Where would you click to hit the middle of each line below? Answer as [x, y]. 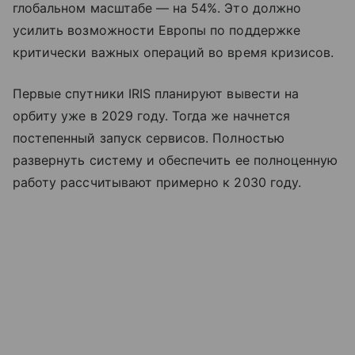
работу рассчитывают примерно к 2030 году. [157, 183]
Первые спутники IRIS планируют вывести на [156, 94]
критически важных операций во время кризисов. [174, 53]
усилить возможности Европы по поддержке [157, 31]
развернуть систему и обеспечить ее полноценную [176, 160]
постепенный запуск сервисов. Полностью [149, 138]
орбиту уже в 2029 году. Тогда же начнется [151, 116]
